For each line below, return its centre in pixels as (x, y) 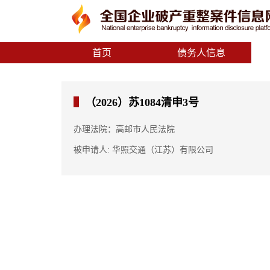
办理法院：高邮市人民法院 (124, 129)
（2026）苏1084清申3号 (142, 102)
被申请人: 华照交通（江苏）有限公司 (143, 150)
